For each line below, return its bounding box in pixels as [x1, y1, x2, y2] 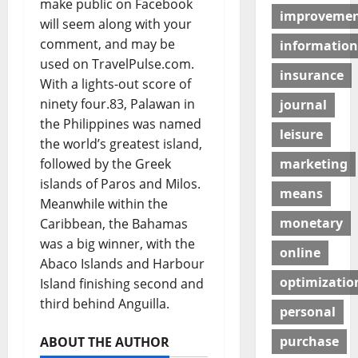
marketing [279, 155, 348, 173]
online [279, 244, 320, 262]
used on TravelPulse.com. [40, 54, 194, 73]
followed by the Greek [40, 154, 171, 173]
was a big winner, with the [40, 234, 195, 253]
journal [279, 96, 327, 114]
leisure [279, 125, 323, 144]
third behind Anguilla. [40, 294, 169, 312]
